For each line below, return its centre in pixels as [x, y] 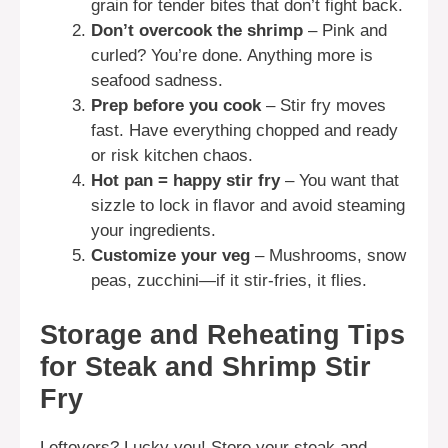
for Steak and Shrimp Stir [205, 366]
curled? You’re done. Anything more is [232, 56]
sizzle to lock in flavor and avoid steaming [248, 206]
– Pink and [345, 31]
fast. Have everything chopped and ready [244, 131]
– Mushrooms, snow [328, 256]
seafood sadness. [157, 81]
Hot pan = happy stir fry [185, 181]
